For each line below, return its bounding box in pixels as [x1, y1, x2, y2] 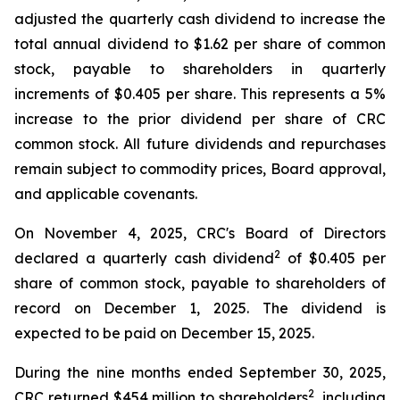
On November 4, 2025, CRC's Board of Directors [14, 224, 386, 242]
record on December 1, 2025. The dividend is [14, 299, 386, 317]
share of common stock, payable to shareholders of [14, 274, 386, 292]
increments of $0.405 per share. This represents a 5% [14, 85, 386, 103]
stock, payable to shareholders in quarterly [14, 60, 386, 78]
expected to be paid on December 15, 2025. [14, 324, 314, 342]
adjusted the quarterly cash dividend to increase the [14, 10, 386, 28]
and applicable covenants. [14, 185, 197, 203]
